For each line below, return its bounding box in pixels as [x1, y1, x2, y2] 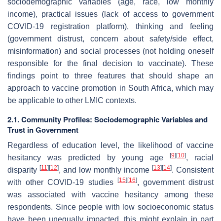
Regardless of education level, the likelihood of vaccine [7, 141, 214, 149]
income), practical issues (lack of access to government [7, 9, 214, 18]
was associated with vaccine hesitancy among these [7, 190, 214, 199]
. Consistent [172, 165, 214, 174]
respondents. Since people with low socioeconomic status [7, 202, 214, 211]
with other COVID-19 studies [7, 178, 117, 186]
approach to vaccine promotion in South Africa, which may [7, 83, 214, 92]
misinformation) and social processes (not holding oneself [7, 46, 214, 55]
